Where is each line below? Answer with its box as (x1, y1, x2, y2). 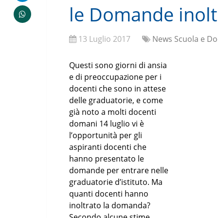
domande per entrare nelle (69, 165, 168, 176)
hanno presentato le (69, 153, 144, 164)
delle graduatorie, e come (69, 95, 163, 106)
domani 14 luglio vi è (69, 118, 144, 129)
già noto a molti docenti (69, 107, 156, 117)
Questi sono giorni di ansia (69, 60, 167, 71)
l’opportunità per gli (69, 130, 142, 141)
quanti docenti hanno (69, 188, 148, 199)
